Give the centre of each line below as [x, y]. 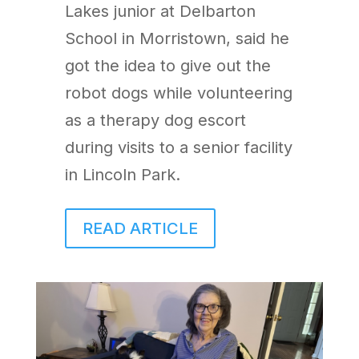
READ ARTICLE [140, 228]
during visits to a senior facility [178, 147]
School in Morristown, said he [177, 38]
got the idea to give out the [167, 65]
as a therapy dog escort [155, 120]
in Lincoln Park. [122, 174]
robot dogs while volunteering [178, 93]
